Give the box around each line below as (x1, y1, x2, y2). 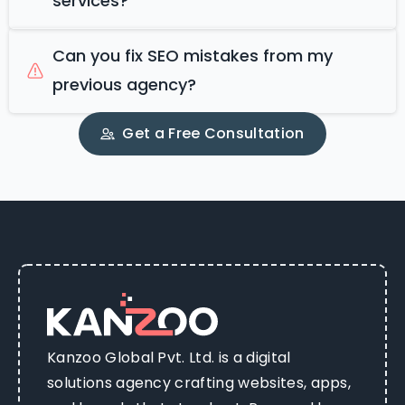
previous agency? (52, 72, 196, 96)
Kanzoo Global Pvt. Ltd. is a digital (47, 346, 291, 368)
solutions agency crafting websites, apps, (47, 372, 352, 393)
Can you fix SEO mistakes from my (52, 43, 333, 67)
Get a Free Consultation (122, 122, 305, 144)
